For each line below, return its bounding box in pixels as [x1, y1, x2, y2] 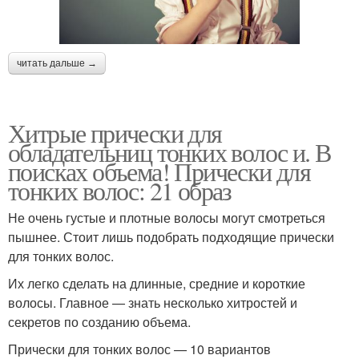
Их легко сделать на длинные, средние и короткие [8, 273, 305, 292]
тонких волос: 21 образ [8, 172, 232, 208]
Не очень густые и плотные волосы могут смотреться [8, 208, 325, 227]
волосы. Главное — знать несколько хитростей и [8, 292, 297, 312]
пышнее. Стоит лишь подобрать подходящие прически [8, 227, 334, 246]
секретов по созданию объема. [8, 312, 191, 331]
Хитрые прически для [8, 115, 222, 150]
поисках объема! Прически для [8, 153, 311, 188]
